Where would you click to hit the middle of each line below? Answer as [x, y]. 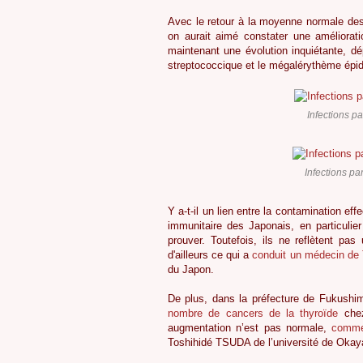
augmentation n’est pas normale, [250, 328]
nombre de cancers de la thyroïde [253, 314]
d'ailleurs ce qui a [210, 255]
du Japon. [191, 270]
